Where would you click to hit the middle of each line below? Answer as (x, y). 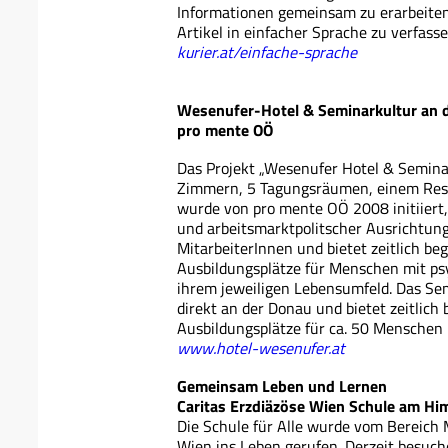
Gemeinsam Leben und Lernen (282, 385)
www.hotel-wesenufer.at (261, 347)
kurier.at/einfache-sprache (267, 51)
